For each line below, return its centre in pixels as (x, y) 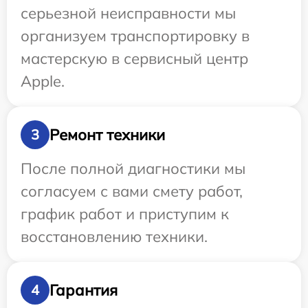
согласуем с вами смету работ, (132, 191)
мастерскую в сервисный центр (134, 59)
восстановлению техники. (114, 237)
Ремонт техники (107, 134)
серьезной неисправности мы (128, 13)
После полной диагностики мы (133, 169)
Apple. (43, 81)
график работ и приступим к (125, 214)
